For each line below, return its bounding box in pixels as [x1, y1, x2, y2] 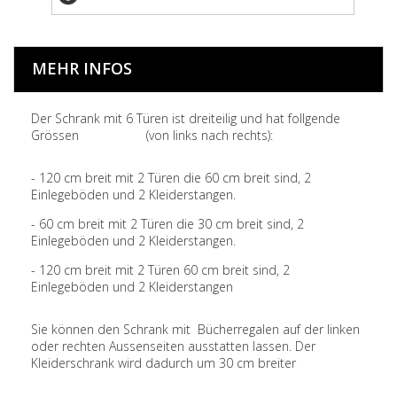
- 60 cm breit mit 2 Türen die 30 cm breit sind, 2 [31, 215, 304, 233]
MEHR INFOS [32, 58, 132, 80]
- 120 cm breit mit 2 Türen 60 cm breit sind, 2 [31, 261, 290, 279]
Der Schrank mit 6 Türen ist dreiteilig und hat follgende [31, 110, 340, 128]
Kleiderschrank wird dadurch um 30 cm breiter [31, 354, 296, 372]
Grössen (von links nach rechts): [31, 127, 273, 144]
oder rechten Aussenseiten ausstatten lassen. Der [31, 338, 315, 355]
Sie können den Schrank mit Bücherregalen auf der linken [31, 321, 360, 339]
